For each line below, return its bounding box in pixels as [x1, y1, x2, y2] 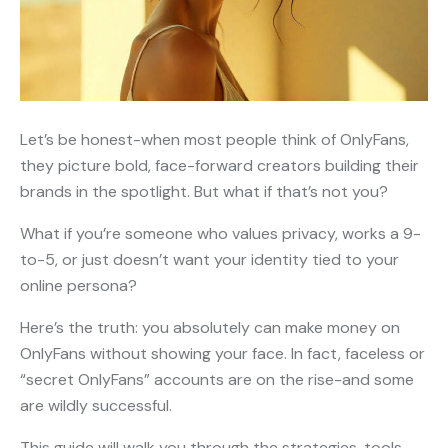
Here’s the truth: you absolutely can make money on [20, 317, 400, 339]
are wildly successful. [20, 395, 172, 417]
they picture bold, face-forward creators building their [20, 155, 419, 177]
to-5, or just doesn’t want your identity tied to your [20, 249, 399, 271]
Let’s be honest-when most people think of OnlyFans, [20, 129, 409, 151]
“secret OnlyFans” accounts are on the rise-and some [20, 369, 414, 391]
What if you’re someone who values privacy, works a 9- [20, 223, 421, 245]
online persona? [20, 275, 137, 297]
